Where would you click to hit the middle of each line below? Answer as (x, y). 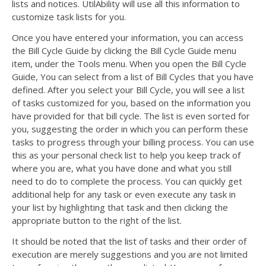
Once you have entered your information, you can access (128, 37)
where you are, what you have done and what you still (122, 168)
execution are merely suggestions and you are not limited (130, 254)
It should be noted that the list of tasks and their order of (129, 241)
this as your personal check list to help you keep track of (126, 155)
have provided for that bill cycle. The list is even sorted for (131, 115)
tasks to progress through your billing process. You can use (133, 142)
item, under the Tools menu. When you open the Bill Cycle (129, 63)
